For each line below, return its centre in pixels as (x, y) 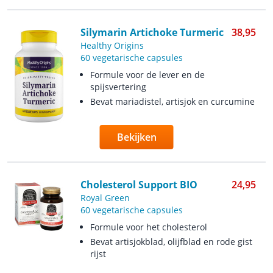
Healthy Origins (112, 45)
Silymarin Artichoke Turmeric (152, 32)
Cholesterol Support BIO (139, 185)
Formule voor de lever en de (147, 75)
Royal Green (105, 198)
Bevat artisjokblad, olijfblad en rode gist (171, 242)
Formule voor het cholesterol (148, 227)
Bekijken (136, 137)
